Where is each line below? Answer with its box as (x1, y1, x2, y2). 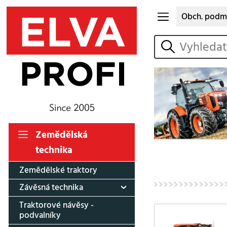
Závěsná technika (19, 180, 83, 195)
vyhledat (158, 40, 191, 54)
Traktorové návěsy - (19, 198, 94, 212)
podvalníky (19, 208, 61, 222)
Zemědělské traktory (19, 163, 97, 177)
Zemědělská (35, 127, 88, 142)
